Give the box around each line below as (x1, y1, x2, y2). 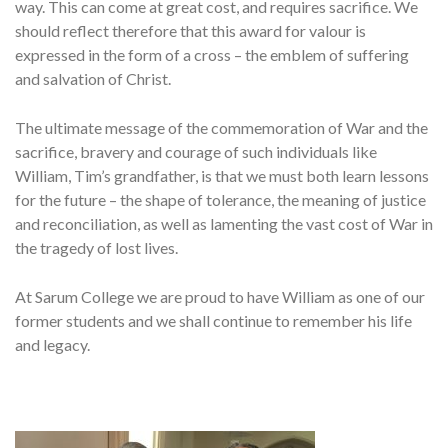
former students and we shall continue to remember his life (15, 311, 412, 331)
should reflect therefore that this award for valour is (15, 21, 366, 41)
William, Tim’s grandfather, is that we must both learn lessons (15, 166, 429, 186)
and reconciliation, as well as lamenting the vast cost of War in (15, 214, 433, 234)
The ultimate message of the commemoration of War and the (15, 118, 428, 138)
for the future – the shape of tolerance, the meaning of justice (15, 190, 426, 210)
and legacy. (15, 335, 90, 355)
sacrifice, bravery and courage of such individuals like (15, 142, 377, 162)
